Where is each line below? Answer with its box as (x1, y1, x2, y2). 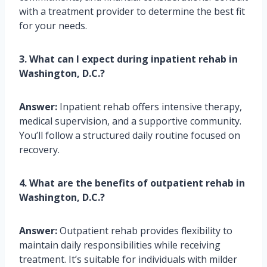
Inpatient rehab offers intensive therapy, (57, 100, 242, 114)
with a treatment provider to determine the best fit (19, 5, 245, 18)
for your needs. (19, 19, 87, 33)
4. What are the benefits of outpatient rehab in (19, 176, 245, 190)
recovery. (19, 143, 60, 157)
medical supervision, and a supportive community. (19, 114, 241, 128)
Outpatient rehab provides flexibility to (57, 224, 232, 238)
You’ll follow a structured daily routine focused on (19, 129, 240, 142)
